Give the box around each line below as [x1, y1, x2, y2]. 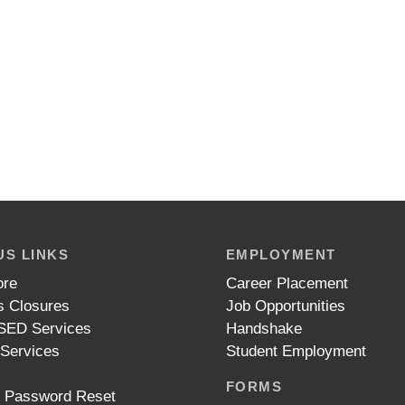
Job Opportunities [225, 297, 345, 315]
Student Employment [225, 342, 366, 360]
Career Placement [225, 274, 348, 292]
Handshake [225, 319, 302, 337]
